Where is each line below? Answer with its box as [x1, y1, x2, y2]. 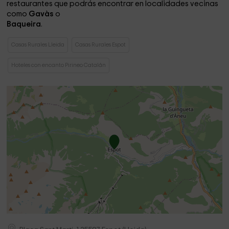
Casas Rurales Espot [75, 42, 126, 48]
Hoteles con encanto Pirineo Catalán [11, 62, 106, 68]
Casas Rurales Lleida [11, 42, 65, 48]
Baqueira [7, 20, 41, 28]
